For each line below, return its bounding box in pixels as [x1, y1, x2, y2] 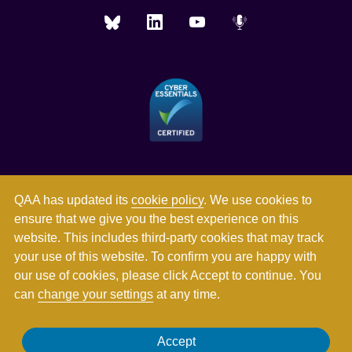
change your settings [38, 288, 154, 301]
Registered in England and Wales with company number [37, 324, 315, 337]
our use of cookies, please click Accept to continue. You [14, 269, 322, 282]
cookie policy [131, 193, 204, 207]
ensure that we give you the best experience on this [14, 212, 299, 225]
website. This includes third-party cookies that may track [14, 231, 324, 244]
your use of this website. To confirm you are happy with [14, 250, 317, 263]
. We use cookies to [203, 193, 313, 207]
